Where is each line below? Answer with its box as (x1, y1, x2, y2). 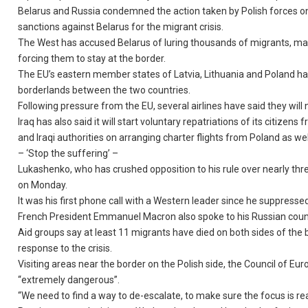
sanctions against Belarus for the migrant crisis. (18, 21, 224, 32)
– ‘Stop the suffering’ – (18, 148, 119, 159)
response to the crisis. (18, 243, 113, 254)
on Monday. (18, 179, 68, 190)
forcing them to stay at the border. (18, 53, 166, 64)
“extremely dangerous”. (18, 274, 120, 285)
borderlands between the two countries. (18, 85, 191, 96)
